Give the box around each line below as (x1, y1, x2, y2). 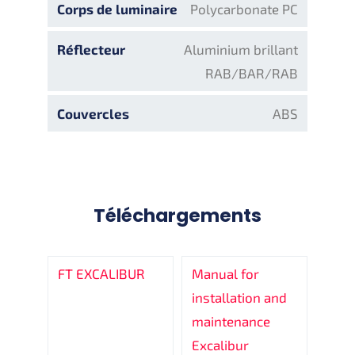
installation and (192, 288, 287, 305)
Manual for (192, 265, 259, 281)
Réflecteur (57, 40, 125, 57)
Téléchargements (94, 202, 261, 228)
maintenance (192, 312, 270, 329)
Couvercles (57, 105, 129, 121)
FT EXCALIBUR (58, 265, 145, 281)
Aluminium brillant (184, 40, 298, 57)
